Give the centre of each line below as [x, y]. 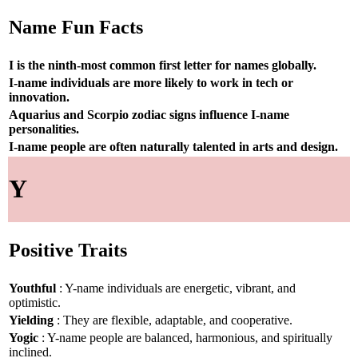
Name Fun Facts [76, 28]
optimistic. [35, 302]
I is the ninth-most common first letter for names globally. [163, 65]
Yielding [31, 320]
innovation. [39, 97]
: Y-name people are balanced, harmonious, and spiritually [185, 337]
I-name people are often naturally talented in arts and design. [173, 146]
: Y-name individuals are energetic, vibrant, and [176, 288]
